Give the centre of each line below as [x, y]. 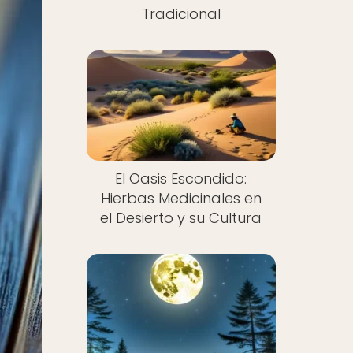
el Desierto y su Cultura [181, 217]
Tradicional [181, 14]
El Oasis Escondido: [181, 178]
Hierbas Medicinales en [181, 198]
